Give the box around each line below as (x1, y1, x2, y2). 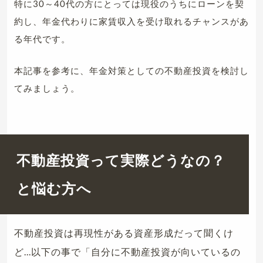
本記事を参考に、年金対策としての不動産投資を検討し (14, 65, 249, 76)
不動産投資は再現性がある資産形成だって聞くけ (14, 227, 234, 239)
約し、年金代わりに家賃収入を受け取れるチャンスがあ (14, 16, 249, 27)
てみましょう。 (14, 83, 80, 94)
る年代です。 (14, 33, 70, 45)
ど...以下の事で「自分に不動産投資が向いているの (14, 246, 241, 258)
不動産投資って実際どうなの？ (16, 151, 225, 169)
